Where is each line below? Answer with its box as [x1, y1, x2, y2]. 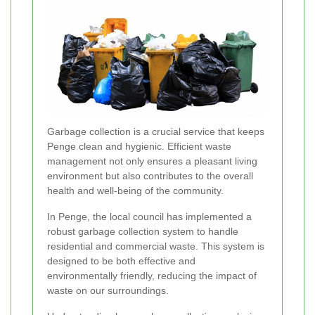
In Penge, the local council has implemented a [47, 211, 252, 223]
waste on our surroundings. [47, 285, 169, 297]
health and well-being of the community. [47, 185, 224, 197]
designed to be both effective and [47, 255, 195, 267]
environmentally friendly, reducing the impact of [47, 270, 257, 282]
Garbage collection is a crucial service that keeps [47, 126, 264, 138]
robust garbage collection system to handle [47, 226, 238, 238]
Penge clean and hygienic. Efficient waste [47, 141, 231, 153]
